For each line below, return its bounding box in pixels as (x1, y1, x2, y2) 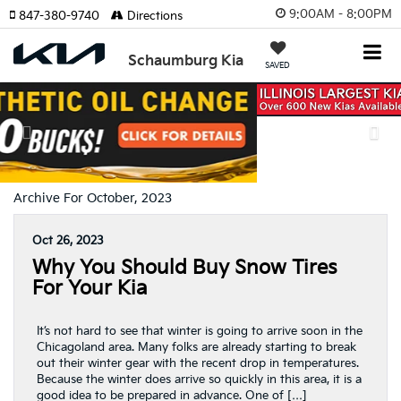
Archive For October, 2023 (13, 190, 172, 206)
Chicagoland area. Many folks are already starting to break (37, 339, 356, 354)
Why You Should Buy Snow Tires (32, 256, 337, 279)
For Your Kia (32, 277, 148, 300)
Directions (124, 9, 183, 23)
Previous (29, 83, 103, 105)
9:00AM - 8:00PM (289, 6, 392, 21)
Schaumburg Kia (128, 53, 244, 70)
